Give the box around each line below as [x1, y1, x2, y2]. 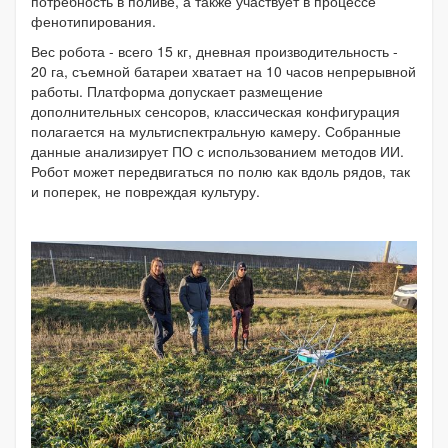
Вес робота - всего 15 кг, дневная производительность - [31, 41, 398, 62]
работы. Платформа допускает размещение [31, 81, 323, 102]
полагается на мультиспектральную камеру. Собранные [31, 121, 401, 142]
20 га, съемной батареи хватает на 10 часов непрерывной [31, 61, 416, 82]
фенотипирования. [31, 11, 160, 32]
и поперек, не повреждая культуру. [31, 181, 260, 202]
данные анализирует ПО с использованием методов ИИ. [31, 141, 404, 162]
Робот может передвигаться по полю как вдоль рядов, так [31, 161, 410, 182]
